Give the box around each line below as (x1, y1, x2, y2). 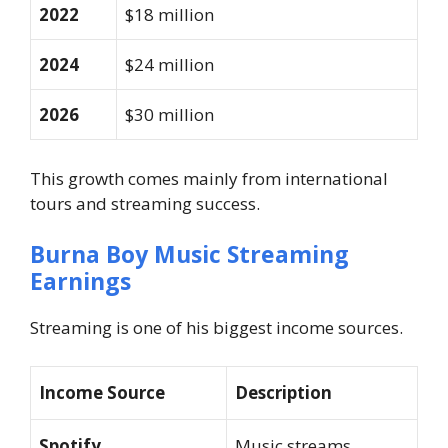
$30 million (125, 103, 214, 127)
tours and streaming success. (30, 191, 260, 215)
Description (235, 380, 332, 404)
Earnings (30, 265, 131, 298)
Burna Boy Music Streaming (30, 238, 349, 271)
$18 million (125, 3, 214, 27)
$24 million (125, 53, 214, 77)
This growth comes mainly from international (30, 166, 388, 190)
